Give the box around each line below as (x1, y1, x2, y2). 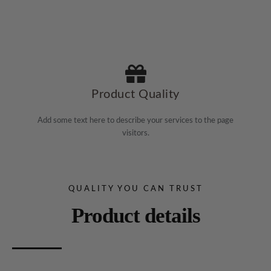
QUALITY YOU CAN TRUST (68, 185, 203, 194)
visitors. (122, 129, 149, 138)
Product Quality (91, 88, 180, 101)
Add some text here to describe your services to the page (38, 117, 233, 125)
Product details (71, 204, 200, 228)
